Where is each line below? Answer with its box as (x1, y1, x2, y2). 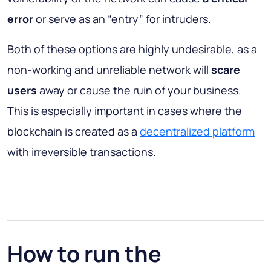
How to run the (7, 239, 162, 269)
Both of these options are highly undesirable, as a (7, 42, 257, 57)
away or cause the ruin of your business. (37, 83, 241, 98)
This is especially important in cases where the (7, 103, 242, 119)
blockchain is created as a (7, 124, 140, 139)
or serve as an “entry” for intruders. (33, 11, 211, 27)
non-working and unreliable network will (7, 62, 211, 77)
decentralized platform (140, 124, 255, 139)
